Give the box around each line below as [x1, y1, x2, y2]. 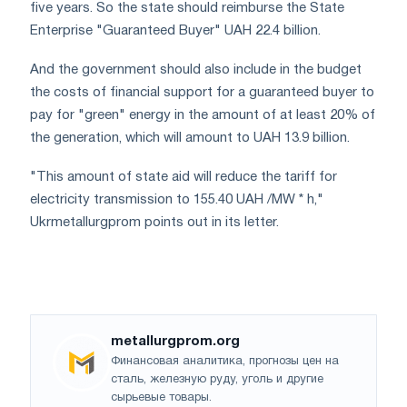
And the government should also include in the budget [30, 63, 362, 76]
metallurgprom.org [111, 334, 240, 348]
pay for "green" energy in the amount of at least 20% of [30, 108, 375, 122]
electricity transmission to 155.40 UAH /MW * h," [30, 193, 323, 206]
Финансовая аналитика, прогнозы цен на [111, 355, 339, 367]
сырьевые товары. [111, 392, 212, 403]
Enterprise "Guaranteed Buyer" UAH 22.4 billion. [30, 24, 321, 37]
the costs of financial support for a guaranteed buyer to [30, 85, 374, 99]
